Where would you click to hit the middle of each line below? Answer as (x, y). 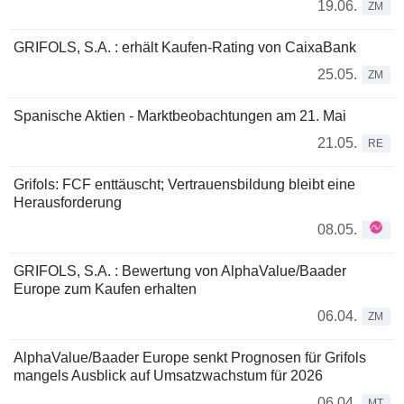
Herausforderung (68, 202)
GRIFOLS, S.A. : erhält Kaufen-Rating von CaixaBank (185, 47)
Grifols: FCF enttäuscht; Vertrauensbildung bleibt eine (184, 184)
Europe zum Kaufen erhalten (105, 289)
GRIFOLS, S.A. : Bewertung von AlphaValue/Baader (180, 271)
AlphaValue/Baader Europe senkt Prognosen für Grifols (190, 358)
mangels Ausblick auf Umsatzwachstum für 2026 (168, 376)
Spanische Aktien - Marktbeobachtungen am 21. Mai (180, 116)
